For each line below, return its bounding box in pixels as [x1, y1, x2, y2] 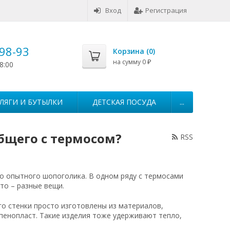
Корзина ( [113, 46, 149, 56]
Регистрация [145, 6, 187, 15]
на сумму [113, 57, 142, 66]
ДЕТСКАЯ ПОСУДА [92, 97, 156, 107]
